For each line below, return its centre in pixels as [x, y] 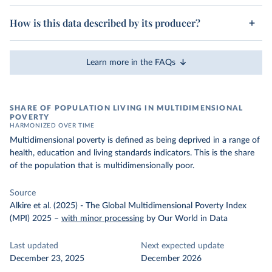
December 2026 [171, 259]
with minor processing [103, 219]
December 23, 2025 [47, 259]
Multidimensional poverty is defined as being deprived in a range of [135, 140]
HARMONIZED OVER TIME [52, 126]
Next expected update [182, 246]
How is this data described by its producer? [105, 23]
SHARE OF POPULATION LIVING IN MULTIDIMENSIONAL [127, 108]
